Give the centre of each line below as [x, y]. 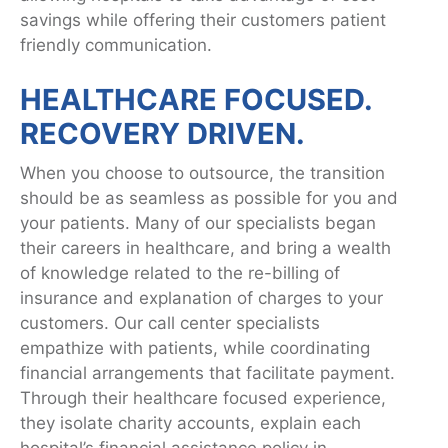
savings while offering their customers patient [203, 19]
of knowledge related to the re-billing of [180, 273]
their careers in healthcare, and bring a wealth [205, 248]
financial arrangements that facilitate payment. [207, 373]
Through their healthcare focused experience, [203, 398]
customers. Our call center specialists [170, 323]
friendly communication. [116, 44]
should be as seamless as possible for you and [209, 198]
